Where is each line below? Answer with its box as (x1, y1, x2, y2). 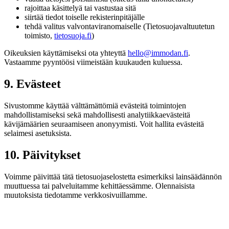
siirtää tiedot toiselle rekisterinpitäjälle (25, 13, 145, 22)
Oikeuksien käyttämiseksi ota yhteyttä (4, 49, 126, 58)
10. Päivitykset (4, 148, 81, 162)
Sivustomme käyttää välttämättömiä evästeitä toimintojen (4, 101, 186, 110)
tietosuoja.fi (54, 31, 91, 40)
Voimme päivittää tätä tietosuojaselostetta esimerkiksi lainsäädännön (4, 172, 222, 181)
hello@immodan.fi (128, 49, 188, 58)
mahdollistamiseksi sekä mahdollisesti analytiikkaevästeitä (4, 110, 190, 120)
